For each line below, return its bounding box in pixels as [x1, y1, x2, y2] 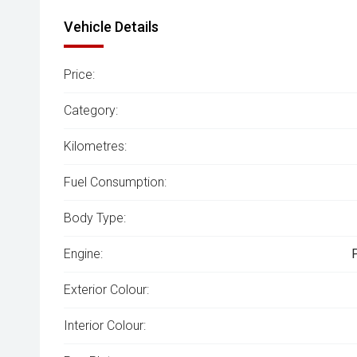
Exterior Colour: [64, 282, 149, 297]
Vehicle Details [64, 18, 159, 35]
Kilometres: [64, 139, 127, 154]
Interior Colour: [64, 318, 146, 333]
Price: [64, 67, 95, 82]
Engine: [64, 246, 103, 261]
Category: [64, 103, 118, 118]
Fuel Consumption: [64, 175, 167, 190]
